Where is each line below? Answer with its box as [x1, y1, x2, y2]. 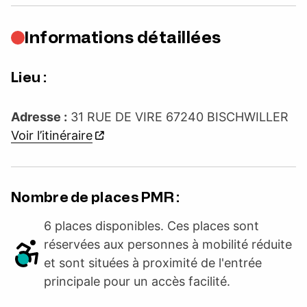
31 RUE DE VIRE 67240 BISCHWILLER [67, 109, 292, 124]
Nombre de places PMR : [11, 188, 180, 206]
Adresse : [11, 109, 67, 124]
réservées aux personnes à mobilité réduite [44, 236, 292, 251]
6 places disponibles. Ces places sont [44, 218, 259, 233]
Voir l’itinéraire [11, 127, 93, 143]
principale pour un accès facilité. [44, 273, 230, 288]
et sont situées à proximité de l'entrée [44, 255, 262, 270]
